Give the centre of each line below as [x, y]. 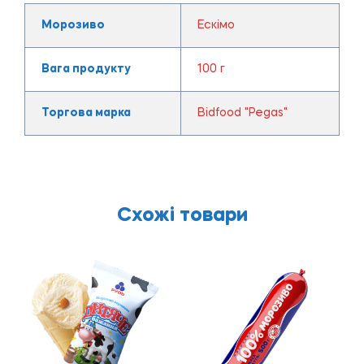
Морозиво [73, 25]
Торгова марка [86, 113]
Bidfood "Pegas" [242, 113]
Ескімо [216, 25]
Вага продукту [86, 69]
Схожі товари [182, 215]
